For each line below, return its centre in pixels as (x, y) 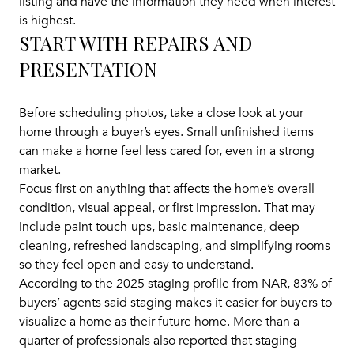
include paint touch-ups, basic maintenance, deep (159, 226)
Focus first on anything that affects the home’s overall (167, 188)
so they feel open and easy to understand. (136, 264)
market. (40, 169)
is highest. (47, 21)
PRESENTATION (88, 69)
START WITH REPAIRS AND (136, 43)
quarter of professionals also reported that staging (158, 340)
